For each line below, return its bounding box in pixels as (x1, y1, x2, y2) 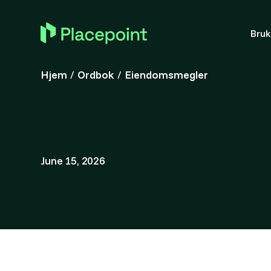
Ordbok (77, 68, 115, 82)
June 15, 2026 (41, 154, 105, 168)
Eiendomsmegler (125, 68, 209, 82)
